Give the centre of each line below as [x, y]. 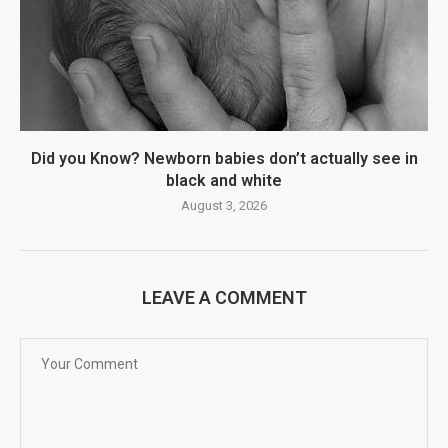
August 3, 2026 [224, 206]
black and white [224, 181]
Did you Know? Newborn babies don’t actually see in [224, 159]
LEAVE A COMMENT [224, 298]
